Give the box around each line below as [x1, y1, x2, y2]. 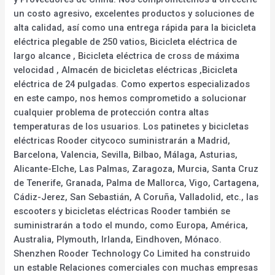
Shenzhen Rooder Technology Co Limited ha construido [14, 247, 251, 259]
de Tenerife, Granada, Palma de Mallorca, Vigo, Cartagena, [14, 177, 260, 188]
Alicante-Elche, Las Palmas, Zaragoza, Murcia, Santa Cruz [14, 163, 259, 174]
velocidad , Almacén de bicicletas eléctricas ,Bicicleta [14, 64, 238, 76]
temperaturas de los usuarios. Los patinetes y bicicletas [14, 120, 249, 132]
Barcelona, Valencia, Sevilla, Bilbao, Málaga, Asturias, [14, 149, 238, 160]
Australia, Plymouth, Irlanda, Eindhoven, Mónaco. [14, 233, 222, 245]
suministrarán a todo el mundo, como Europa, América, [14, 219, 249, 231]
